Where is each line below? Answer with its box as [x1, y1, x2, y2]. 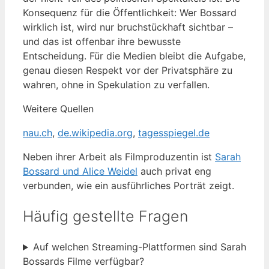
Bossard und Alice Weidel [23, 165, 138, 177]
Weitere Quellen [23, 102, 94, 115]
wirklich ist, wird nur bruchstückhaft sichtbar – [23, 20, 233, 33]
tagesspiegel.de [138, 126, 210, 139]
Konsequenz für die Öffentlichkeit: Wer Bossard [23, 6, 237, 19]
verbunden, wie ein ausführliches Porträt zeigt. [23, 179, 234, 192]
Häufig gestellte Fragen [23, 207, 188, 225]
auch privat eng [138, 165, 211, 177]
